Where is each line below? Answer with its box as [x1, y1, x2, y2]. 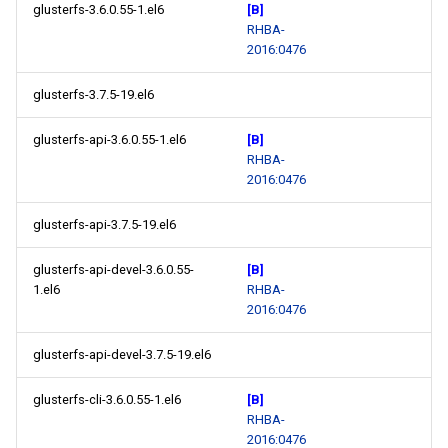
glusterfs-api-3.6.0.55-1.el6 [33, 132, 186, 147]
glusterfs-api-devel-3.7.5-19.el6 [33, 347, 211, 362]
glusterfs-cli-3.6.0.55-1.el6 [33, 392, 181, 407]
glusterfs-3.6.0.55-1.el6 [33, 2, 164, 17]
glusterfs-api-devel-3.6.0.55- [33, 262, 194, 277]
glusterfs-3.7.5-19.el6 [33, 87, 154, 102]
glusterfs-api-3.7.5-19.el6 [33, 217, 176, 232]
